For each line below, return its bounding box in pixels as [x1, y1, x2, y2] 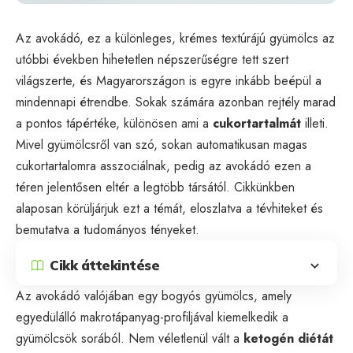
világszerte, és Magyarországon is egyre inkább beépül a [16, 71, 321, 90]
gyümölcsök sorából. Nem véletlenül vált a [16, 329, 243, 347]
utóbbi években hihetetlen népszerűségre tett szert [16, 50, 288, 69]
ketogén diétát [243, 329, 333, 347]
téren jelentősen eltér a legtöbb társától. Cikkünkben [16, 177, 295, 196]
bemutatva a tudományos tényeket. [16, 220, 199, 239]
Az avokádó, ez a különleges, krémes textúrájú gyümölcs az [16, 28, 335, 47]
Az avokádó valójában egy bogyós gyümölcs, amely [16, 286, 292, 305]
